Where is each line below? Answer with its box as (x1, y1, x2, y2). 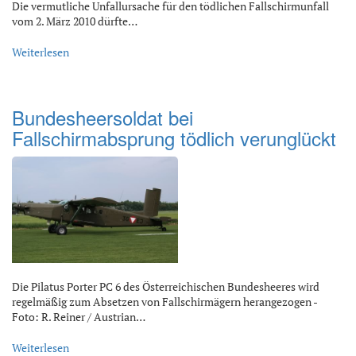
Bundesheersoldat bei (12, 103, 193, 131)
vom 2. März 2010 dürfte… (12, 14, 137, 29)
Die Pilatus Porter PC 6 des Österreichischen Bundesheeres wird (12, 278, 319, 294)
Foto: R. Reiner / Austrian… (12, 308, 145, 324)
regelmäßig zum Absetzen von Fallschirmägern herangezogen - (12, 293, 317, 309)
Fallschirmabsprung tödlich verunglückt (12, 124, 336, 152)
